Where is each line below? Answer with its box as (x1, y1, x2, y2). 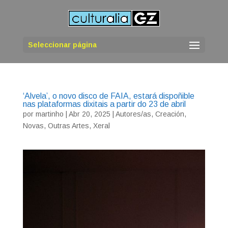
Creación (155, 110, 184, 118)
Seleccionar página (27, 41, 97, 49)
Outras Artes (47, 122, 89, 130)
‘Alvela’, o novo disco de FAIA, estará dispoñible (22, 92, 194, 100)
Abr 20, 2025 (68, 110, 110, 118)
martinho (35, 110, 64, 118)
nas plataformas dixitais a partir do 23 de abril (22, 100, 186, 108)
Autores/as (115, 110, 151, 118)
